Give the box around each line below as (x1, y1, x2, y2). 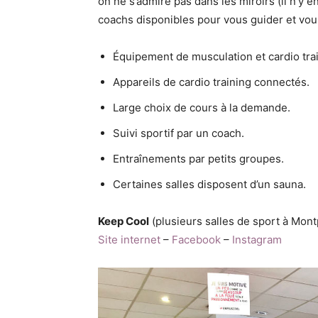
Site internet (98, 232, 160, 246)
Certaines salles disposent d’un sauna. (113, 177, 306, 191)
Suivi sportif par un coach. (113, 126, 244, 140)
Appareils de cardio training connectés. (113, 75, 309, 89)
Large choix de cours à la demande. (113, 100, 290, 114)
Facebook (172, 232, 221, 246)
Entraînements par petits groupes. (113, 151, 284, 165)
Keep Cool (98, 214, 149, 228)
